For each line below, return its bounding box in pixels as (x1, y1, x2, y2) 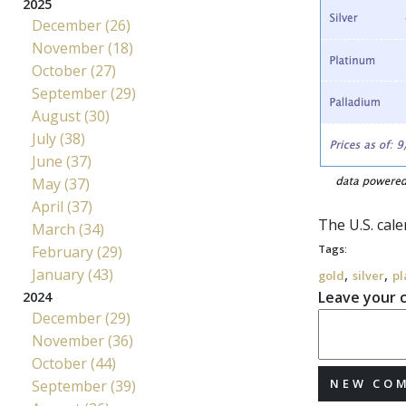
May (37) (32, 174, 90, 194)
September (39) (32, 376, 136, 396)
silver (353, 267, 384, 284)
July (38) (32, 129, 85, 149)
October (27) (32, 61, 116, 81)
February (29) (32, 242, 122, 262)
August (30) (32, 106, 110, 126)
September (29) (32, 83, 136, 103)
